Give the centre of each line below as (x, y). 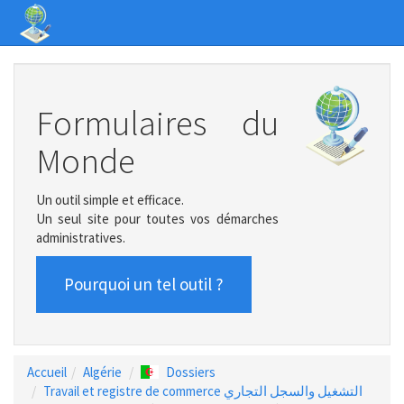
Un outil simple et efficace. (110, 199)
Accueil (47, 372)
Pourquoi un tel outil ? (144, 284)
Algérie (102, 372)
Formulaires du (157, 123)
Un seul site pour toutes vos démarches (157, 218)
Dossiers (191, 372)
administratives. (81, 237)
